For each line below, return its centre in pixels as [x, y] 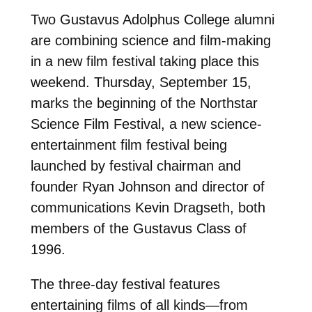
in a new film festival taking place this [145, 61]
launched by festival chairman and [135, 165]
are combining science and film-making [150, 40]
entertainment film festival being [128, 145]
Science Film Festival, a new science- [146, 124]
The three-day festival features [125, 284]
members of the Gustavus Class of [138, 228]
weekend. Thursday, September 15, [141, 82]
